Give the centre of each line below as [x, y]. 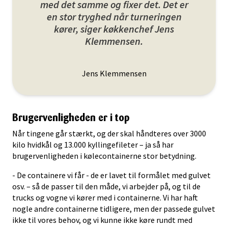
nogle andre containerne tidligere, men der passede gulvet [114, 209]
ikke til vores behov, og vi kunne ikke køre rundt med [102, 220]
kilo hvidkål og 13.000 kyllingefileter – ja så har [93, 145]
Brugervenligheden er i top [71, 118]
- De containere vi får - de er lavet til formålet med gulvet [111, 175]
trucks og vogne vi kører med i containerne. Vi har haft [105, 197]
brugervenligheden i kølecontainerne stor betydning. [104, 156]
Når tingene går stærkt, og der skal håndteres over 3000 [109, 133]
